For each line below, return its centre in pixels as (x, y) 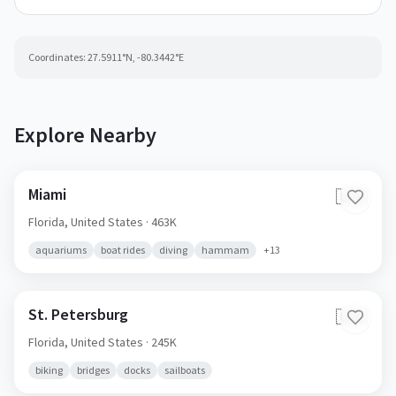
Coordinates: (57, 57)
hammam (225, 250)
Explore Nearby (85, 135)
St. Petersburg (78, 314)
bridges (93, 370)
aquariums (61, 250)
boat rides (123, 250)
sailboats (185, 370)
